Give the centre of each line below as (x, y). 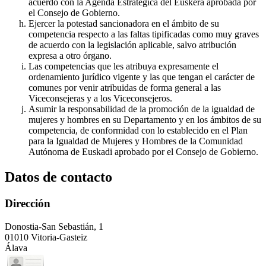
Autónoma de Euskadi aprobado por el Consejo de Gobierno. (143, 151)
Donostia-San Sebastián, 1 (54, 226)
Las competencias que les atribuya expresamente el (123, 66)
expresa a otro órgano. (70, 55)
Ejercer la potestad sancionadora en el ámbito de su (124, 23)
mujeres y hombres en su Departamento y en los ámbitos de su (145, 119)
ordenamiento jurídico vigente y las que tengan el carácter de (142, 77)
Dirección (28, 203)
